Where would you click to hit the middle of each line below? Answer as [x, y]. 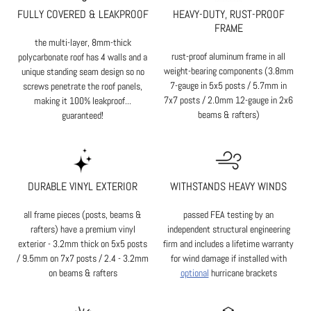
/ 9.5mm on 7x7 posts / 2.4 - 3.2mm [83, 259]
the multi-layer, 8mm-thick [83, 43]
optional [194, 273]
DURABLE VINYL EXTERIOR [83, 187]
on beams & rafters [83, 273]
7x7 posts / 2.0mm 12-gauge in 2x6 [228, 100]
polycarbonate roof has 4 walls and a [83, 57]
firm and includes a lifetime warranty [228, 244]
